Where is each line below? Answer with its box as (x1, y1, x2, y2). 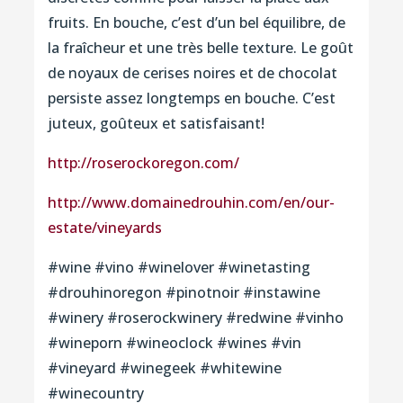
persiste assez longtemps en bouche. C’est (47, 88, 336, 109)
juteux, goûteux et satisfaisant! (47, 113, 264, 134)
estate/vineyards (47, 218, 162, 238)
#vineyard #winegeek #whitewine (47, 358, 282, 379)
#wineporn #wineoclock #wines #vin (47, 333, 301, 354)
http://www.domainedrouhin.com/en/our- (47, 193, 335, 213)
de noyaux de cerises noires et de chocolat (47, 63, 337, 84)
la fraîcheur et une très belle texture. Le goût (47, 38, 354, 58)
